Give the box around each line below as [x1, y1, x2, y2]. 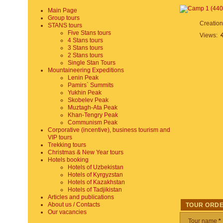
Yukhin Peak [68, 89, 102, 96]
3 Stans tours [68, 44, 103, 51]
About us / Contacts [48, 201, 100, 208]
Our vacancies [48, 209, 87, 216]
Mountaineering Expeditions [48, 67, 124, 74]
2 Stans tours [68, 52, 103, 59]
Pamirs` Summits [68, 82, 113, 89]
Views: [200, 32, 221, 39]
